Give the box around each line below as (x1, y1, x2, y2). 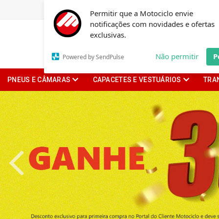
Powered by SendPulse (63, 52, 124, 61)
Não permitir (155, 51, 198, 61)
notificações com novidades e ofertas (90, 19, 215, 29)
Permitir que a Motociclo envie (90, 8, 193, 18)
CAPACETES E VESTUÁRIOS (92, 76, 181, 84)
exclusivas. (90, 30, 126, 40)
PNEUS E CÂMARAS (7, 76, 71, 84)
